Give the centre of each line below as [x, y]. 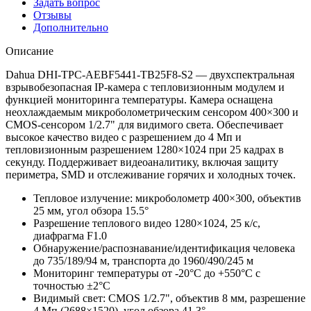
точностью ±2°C [72, 285]
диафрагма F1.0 [70, 235]
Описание [30, 51]
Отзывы [52, 15]
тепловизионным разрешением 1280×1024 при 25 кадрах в [145, 149]
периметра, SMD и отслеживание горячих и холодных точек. [151, 174]
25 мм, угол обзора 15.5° [91, 210]
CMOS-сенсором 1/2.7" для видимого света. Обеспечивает [144, 124]
